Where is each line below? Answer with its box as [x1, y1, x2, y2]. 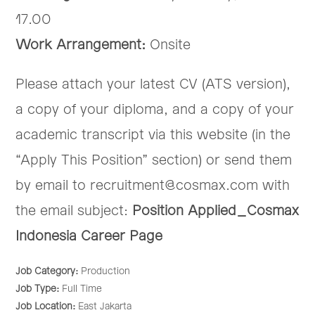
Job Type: [15, 284, 63, 294]
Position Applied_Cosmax [132, 204, 300, 218]
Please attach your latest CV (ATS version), [15, 77, 291, 91]
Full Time [62, 284, 103, 294]
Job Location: [15, 302, 79, 311]
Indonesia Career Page [15, 229, 163, 243]
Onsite [146, 38, 191, 52]
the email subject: [15, 204, 133, 218]
